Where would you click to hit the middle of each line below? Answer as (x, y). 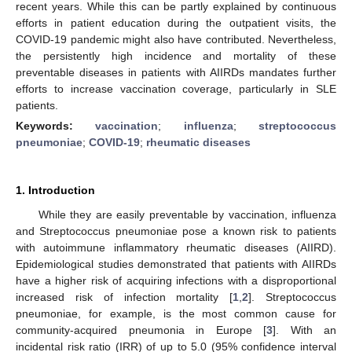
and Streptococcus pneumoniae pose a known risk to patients (176, 231)
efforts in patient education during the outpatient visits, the (176, 22)
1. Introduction (55, 190)
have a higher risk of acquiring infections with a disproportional (176, 280)
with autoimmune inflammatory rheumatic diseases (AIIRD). (176, 247)
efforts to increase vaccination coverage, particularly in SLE (176, 88)
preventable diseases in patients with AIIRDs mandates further (176, 72)
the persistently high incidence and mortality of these (176, 55)
